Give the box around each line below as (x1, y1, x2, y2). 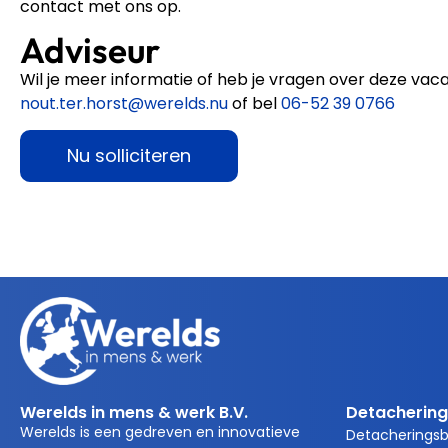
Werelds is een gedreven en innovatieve (20, 421, 300, 442)
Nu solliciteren (67, 143, 191, 169)
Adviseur (20, 27, 160, 72)
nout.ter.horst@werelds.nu (20, 91, 228, 115)
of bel (228, 91, 281, 115)
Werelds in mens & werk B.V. (20, 400, 248, 424)
